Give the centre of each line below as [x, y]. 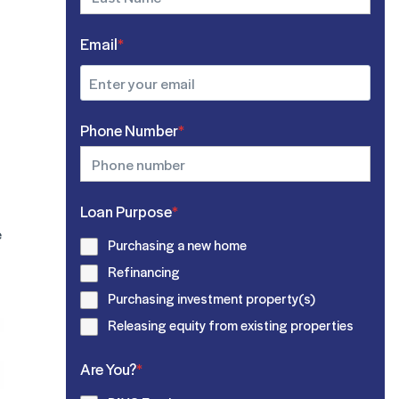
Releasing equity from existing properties [231, 325]
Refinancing [144, 272]
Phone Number [130, 130]
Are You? [109, 369]
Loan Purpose [126, 211]
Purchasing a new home [178, 245]
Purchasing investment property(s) [212, 298]
